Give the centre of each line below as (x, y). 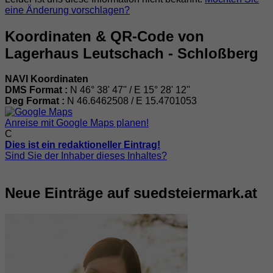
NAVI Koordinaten (47, 79)
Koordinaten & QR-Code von (105, 36)
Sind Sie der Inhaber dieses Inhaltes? (86, 156)
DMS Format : (37, 90)
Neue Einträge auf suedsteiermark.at (131, 193)
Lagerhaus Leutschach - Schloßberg (132, 53)
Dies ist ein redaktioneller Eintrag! (83, 145)
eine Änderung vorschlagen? (67, 10)
